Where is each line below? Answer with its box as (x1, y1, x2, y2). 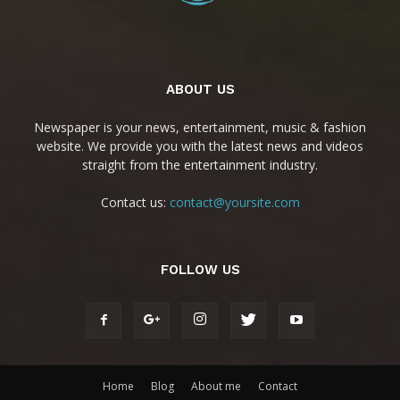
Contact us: (100, 193, 170, 211)
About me (191, 378, 241, 394)
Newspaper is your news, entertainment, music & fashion (34, 118, 366, 136)
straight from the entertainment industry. (82, 155, 318, 173)
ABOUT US (165, 80, 235, 97)
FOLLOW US (160, 261, 240, 278)
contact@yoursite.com (169, 193, 300, 211)
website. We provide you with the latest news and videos (37, 137, 363, 154)
